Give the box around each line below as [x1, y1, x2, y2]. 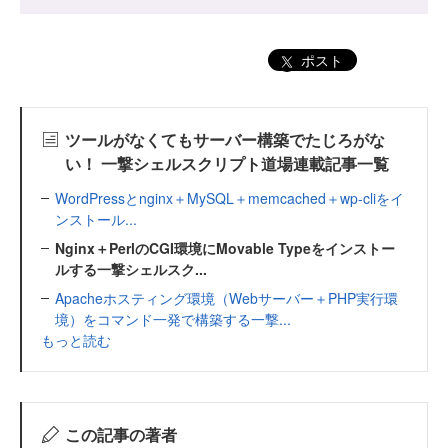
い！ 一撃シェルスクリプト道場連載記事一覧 [65, 151, 389, 175]
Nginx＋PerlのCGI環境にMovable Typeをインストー [55, 237, 395, 258]
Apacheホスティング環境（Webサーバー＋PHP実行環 [55, 287, 398, 308]
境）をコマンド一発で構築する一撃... [55, 308, 291, 329]
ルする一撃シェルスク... [55, 258, 207, 279]
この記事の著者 [64, 422, 177, 446]
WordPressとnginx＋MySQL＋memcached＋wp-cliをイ [55, 187, 404, 208]
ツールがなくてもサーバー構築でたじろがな [64, 127, 385, 151]
